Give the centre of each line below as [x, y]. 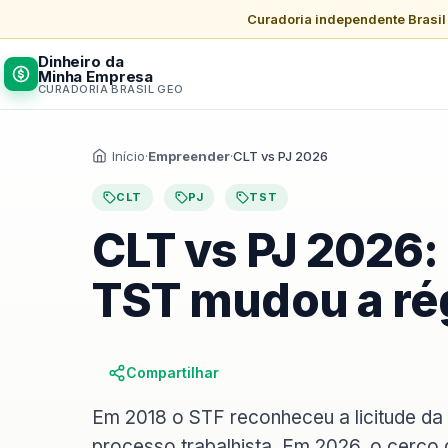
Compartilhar [172, 372]
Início [128, 156]
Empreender [189, 156]
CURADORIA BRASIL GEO [111, 88]
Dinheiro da [81, 61]
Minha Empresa [96, 76]
